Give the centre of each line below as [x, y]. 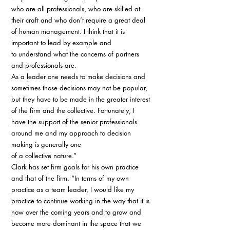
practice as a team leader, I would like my [74, 189]
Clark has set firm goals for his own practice [76, 167]
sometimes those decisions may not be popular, [80, 88]
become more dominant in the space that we [77, 223]
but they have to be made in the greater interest [82, 99]
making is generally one [47, 144]
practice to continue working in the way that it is [81, 201]
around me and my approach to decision [72, 133]
